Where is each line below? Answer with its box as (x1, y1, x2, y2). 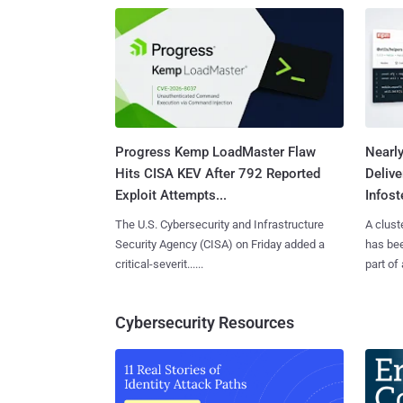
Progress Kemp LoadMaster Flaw (115, 143, 316, 160)
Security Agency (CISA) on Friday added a (115, 237, 325, 251)
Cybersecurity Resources (115, 312, 294, 332)
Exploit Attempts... (115, 186, 227, 203)
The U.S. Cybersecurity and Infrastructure (115, 217, 324, 231)
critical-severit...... (115, 256, 203, 271)
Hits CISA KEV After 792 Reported (115, 165, 320, 182)
